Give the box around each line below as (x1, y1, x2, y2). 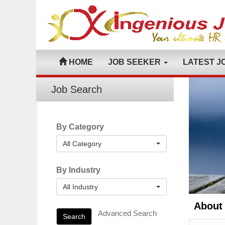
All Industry (63, 183, 98, 191)
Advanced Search (98, 209, 157, 217)
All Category (63, 140, 101, 148)
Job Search (51, 84, 102, 95)
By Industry (56, 166, 100, 174)
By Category (56, 123, 104, 131)
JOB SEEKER (108, 58, 163, 66)
